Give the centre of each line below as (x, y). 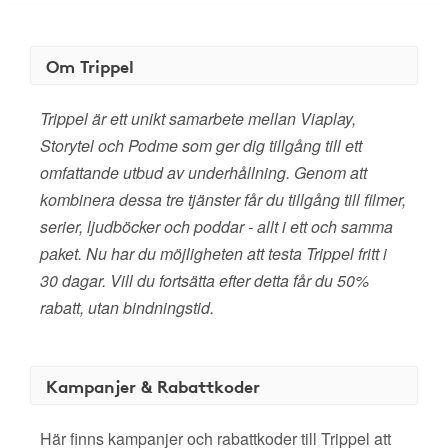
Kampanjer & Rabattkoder (153, 385)
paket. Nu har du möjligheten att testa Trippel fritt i (213, 253)
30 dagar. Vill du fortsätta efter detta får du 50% (204, 280)
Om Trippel (90, 65)
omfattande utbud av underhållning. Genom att (203, 172)
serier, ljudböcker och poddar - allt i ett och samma (216, 226)
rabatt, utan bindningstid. (127, 307)
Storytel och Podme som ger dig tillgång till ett (201, 145)
